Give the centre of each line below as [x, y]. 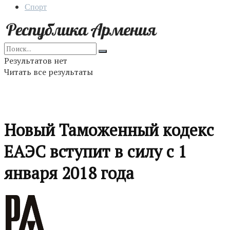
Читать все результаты [49, 72]
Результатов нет [36, 61]
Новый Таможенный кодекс [109, 130]
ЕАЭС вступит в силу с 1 [95, 152]
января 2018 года [69, 173]
